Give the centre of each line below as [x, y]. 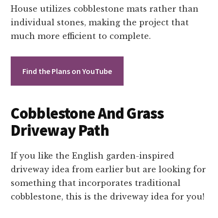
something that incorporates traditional [96, 183]
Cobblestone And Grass [87, 113]
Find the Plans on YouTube [67, 71]
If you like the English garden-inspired [93, 155]
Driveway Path [60, 130]
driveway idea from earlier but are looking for [109, 169]
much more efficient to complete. [81, 36]
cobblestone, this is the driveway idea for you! [108, 196]
